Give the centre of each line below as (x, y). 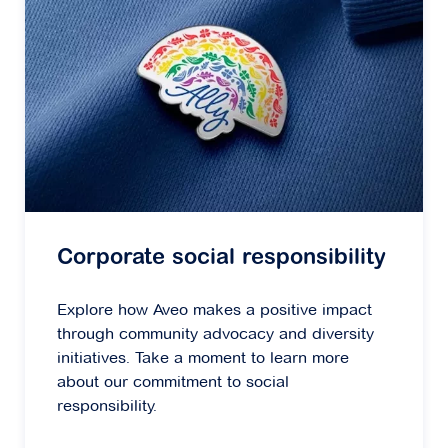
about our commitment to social (173, 381)
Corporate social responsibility (221, 258)
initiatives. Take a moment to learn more (203, 357)
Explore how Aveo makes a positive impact (214, 309)
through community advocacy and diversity (215, 333)
